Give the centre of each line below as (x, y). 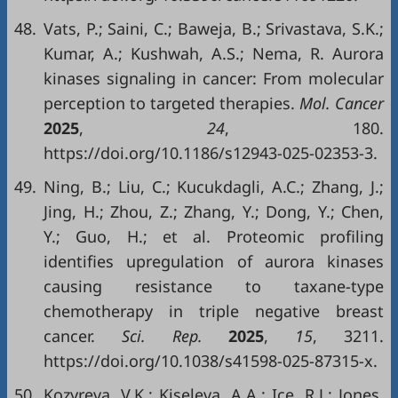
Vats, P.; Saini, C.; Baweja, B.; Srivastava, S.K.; (214, 28)
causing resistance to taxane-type (214, 286)
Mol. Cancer (339, 103)
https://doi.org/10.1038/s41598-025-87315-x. (211, 361)
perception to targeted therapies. (169, 103)
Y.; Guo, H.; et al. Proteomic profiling (214, 236)
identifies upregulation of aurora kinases (214, 261)
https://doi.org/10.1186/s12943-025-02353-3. (211, 153)
